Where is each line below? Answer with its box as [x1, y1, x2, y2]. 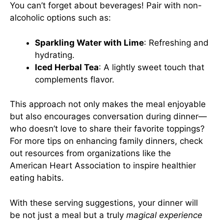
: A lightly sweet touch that [99, 62, 204, 72]
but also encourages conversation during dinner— [10, 111, 207, 121]
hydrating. [35, 50, 75, 60]
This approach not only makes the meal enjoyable [10, 99, 206, 109]
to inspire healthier [120, 161, 196, 170]
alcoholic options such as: [10, 13, 111, 23]
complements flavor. [35, 74, 114, 84]
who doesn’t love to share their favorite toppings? [10, 124, 205, 134]
